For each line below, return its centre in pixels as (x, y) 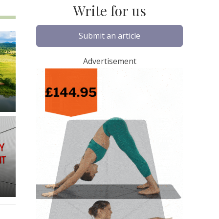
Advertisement (109, 61)
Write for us (109, 10)
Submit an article (109, 36)
